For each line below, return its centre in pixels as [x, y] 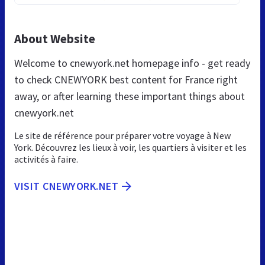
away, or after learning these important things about [130, 96]
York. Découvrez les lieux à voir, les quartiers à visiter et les [130, 147]
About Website [55, 38]
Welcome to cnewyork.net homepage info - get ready [132, 63]
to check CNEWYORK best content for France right [126, 79]
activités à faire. [46, 159]
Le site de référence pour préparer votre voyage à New [122, 135]
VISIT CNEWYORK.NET [66, 186]
